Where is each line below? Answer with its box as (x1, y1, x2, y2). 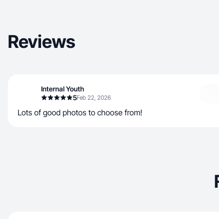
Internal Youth (41, 85, 84, 93)
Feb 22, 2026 (77, 94, 111, 101)
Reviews (8, 31, 75, 52)
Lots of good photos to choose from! (18, 108, 142, 117)
